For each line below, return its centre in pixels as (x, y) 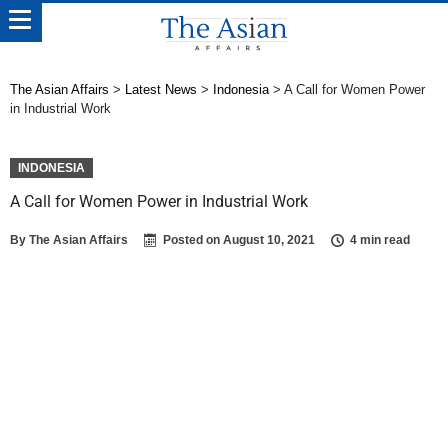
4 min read (380, 240)
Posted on (193, 240)
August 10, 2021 (269, 240)
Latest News (161, 89)
